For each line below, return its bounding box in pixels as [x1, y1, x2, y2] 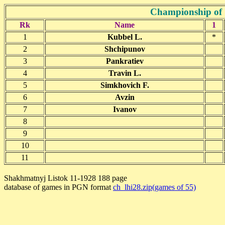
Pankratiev [105, 57, 144, 65]
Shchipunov [104, 45, 145, 53]
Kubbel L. [107, 33, 142, 41]
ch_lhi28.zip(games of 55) [113, 183, 196, 191]
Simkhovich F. [100, 81, 149, 89]
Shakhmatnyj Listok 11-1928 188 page [4, 174, 127, 182]
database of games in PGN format [4, 183, 113, 191]
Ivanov [113, 105, 137, 114]
